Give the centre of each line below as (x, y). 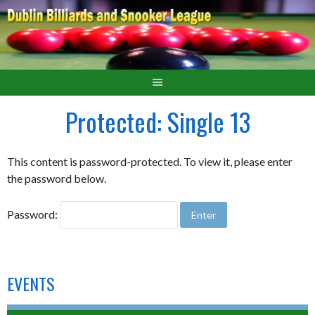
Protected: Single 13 (157, 122)
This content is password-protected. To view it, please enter (150, 162)
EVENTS (31, 284)
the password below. (57, 179)
